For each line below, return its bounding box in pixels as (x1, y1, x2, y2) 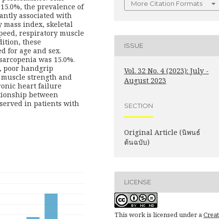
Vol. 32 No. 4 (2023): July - (124, 66, 209, 75)
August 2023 (124, 75, 166, 85)
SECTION (124, 102, 153, 110)
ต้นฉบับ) (124, 137, 150, 147)
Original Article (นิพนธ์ (124, 127, 200, 137)
